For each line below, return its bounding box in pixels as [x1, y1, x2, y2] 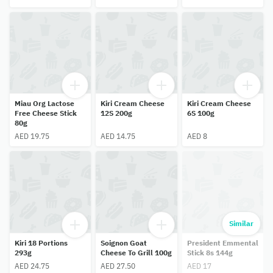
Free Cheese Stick [15, 108, 77, 118]
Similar [229, 218, 253, 228]
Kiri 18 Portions [15, 238, 68, 247]
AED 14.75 [101, 132, 136, 141]
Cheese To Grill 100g [101, 247, 172, 257]
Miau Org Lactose [15, 99, 74, 108]
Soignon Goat [101, 238, 147, 247]
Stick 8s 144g [186, 247, 233, 257]
